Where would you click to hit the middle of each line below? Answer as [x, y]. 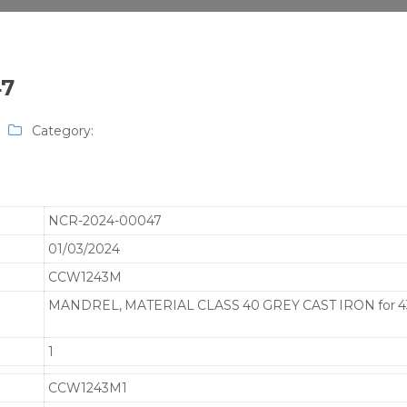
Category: [61, 131]
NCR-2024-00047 [105, 220]
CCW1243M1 [88, 387]
